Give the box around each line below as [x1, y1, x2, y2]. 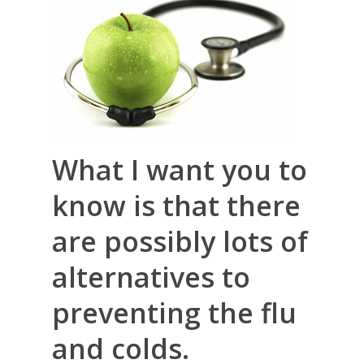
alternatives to [52, 258, 250, 296]
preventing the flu [52, 294, 297, 331]
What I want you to [52, 151, 307, 188]
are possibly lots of [52, 223, 308, 260]
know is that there [52, 187, 301, 224]
